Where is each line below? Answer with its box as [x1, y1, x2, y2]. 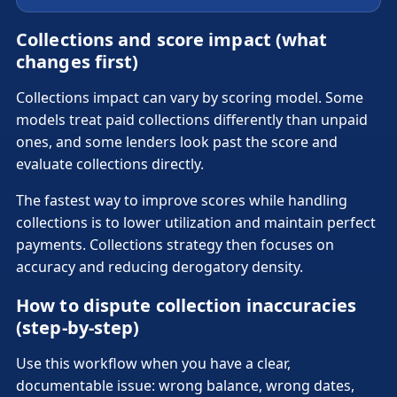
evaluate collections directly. [16, 153, 204, 174]
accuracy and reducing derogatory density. [16, 256, 303, 276]
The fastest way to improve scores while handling [16, 190, 347, 210]
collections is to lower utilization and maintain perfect [16, 212, 376, 232]
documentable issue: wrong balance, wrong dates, [16, 375, 354, 395]
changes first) [16, 49, 139, 74]
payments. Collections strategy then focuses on [16, 234, 334, 254]
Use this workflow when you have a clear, [16, 353, 291, 373]
